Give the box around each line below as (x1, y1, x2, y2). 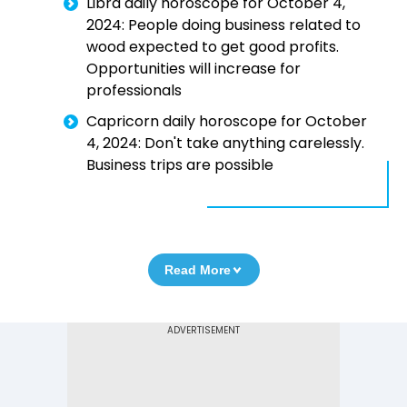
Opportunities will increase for (86, 58, 301, 80)
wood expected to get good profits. (86, 36, 339, 58)
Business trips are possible (86, 154, 273, 176)
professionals (86, 80, 182, 102)
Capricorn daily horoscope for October (86, 111, 367, 133)
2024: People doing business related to (86, 15, 361, 36)
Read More (164, 263, 231, 278)
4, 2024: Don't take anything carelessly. (86, 133, 364, 154)
